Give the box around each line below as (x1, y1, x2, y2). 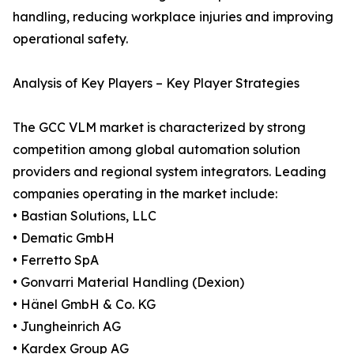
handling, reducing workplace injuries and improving (13, 9, 333, 25)
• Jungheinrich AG (13, 318, 121, 335)
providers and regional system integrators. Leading (13, 164, 326, 180)
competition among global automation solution (13, 141, 300, 158)
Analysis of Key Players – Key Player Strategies (13, 75, 299, 92)
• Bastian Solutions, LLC (13, 208, 156, 224)
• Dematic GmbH (13, 230, 115, 247)
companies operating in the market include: (13, 186, 277, 202)
